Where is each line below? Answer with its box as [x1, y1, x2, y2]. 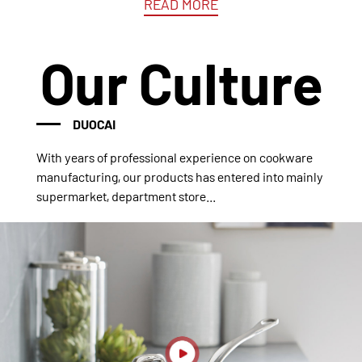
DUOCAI [72, 116, 116, 132]
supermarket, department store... [36, 188, 216, 204]
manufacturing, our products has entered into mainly [36, 169, 323, 184]
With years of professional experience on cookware [36, 149, 313, 165]
